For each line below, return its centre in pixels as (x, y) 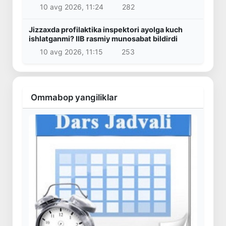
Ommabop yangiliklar (74, 97)
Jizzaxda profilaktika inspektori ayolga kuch (106, 30)
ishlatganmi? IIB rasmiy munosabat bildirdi (103, 39)
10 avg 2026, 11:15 (71, 51)
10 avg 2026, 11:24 (71, 7)
